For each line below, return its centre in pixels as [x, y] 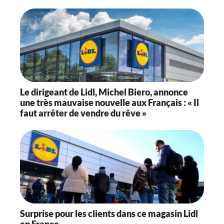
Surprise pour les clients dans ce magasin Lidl [109, 214]
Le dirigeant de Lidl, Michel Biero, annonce [104, 92]
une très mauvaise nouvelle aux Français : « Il [109, 102]
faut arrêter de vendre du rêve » [83, 113]
